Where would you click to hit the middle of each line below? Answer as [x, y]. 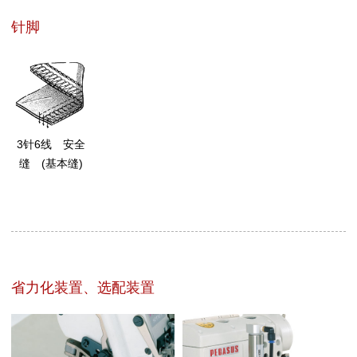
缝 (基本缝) [51, 164]
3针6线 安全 [51, 145]
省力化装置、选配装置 [83, 287]
